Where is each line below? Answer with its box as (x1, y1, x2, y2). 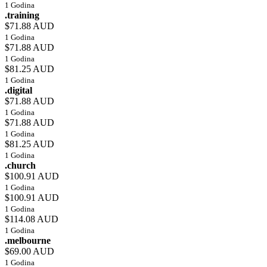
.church (5, 160, 36, 171)
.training (5, 10, 39, 21)
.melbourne (5, 235, 51, 246)
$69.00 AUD (5, 246, 54, 257)
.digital (5, 85, 32, 96)
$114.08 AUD (5, 214, 58, 225)
